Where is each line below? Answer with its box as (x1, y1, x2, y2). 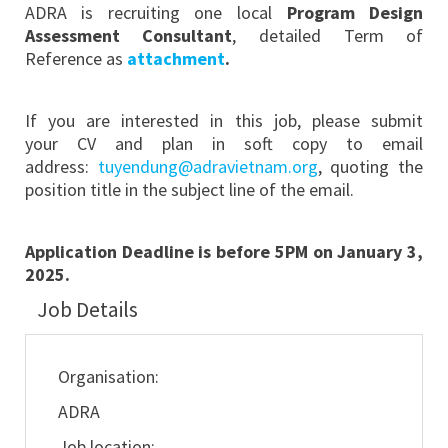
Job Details (24, 296, 146, 324)
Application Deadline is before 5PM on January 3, (24, 240, 424, 264)
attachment (126, 47, 225, 71)
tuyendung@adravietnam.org (97, 155, 318, 179)
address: (24, 155, 98, 179)
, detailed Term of (232, 24, 424, 48)
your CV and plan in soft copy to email (24, 132, 424, 156)
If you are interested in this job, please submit (24, 109, 424, 133)
